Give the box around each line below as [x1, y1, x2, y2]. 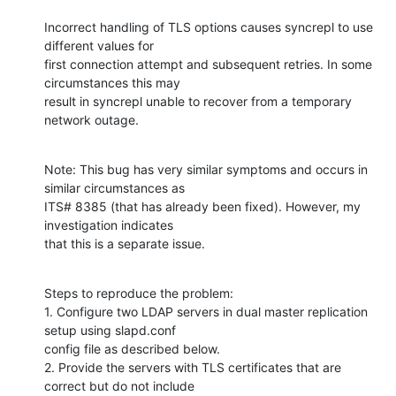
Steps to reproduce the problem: [44, 285, 233, 301]
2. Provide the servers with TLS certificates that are [44, 359, 341, 375]
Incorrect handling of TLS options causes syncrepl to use [44, 19, 373, 34]
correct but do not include [44, 377, 194, 393]
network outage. [44, 111, 139, 127]
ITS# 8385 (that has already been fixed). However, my [44, 198, 361, 214]
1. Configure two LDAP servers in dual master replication [44, 303, 368, 319]
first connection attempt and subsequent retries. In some [44, 56, 372, 72]
